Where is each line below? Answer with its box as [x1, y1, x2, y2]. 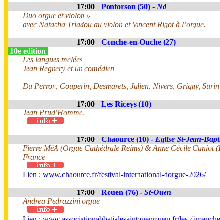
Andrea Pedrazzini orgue [23, 197, 100, 205]
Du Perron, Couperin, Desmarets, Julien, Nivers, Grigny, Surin [23, 82, 219, 90]
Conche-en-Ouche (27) [101, 38, 176, 46]
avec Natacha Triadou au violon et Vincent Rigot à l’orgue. [23, 20, 206, 28]
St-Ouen [144, 188, 171, 196]
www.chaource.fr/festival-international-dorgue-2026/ [43, 170, 206, 179]
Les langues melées [23, 55, 82, 64]
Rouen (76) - [101, 188, 144, 196]
